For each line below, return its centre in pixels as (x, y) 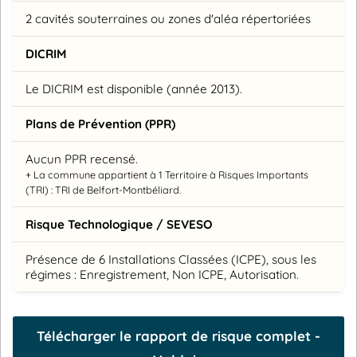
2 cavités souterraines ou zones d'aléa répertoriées (168, 18)
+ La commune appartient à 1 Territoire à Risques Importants (167, 174)
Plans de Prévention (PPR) (100, 124)
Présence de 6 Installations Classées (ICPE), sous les (171, 259)
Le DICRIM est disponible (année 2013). (134, 88)
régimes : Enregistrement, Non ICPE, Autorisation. (162, 274)
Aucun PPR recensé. (82, 159)
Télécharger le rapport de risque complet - (178, 336)
